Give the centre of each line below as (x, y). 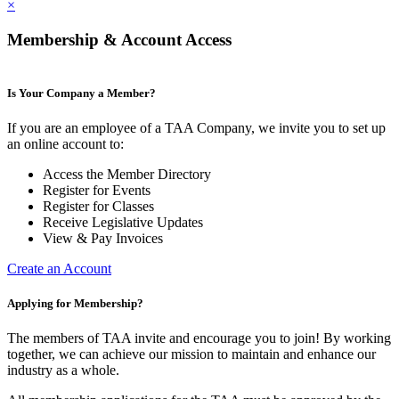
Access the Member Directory (127, 175)
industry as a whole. (63, 370)
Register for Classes (98, 207)
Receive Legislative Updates (123, 223)
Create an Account (59, 269)
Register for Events (97, 191)
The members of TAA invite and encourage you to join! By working (199, 338)
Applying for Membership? (75, 304)
